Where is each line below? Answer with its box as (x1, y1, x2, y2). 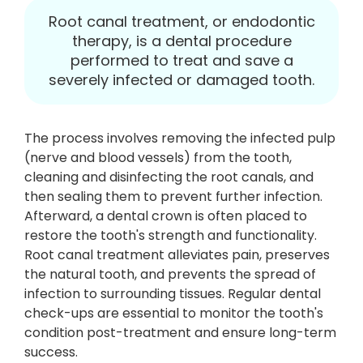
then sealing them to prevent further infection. (24, 187, 322, 206)
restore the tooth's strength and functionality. (24, 226, 317, 245)
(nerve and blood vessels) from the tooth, (24, 148, 292, 167)
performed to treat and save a (70, 50, 293, 70)
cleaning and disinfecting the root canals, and (24, 168, 314, 186)
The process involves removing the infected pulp (24, 129, 335, 147)
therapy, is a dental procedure (71, 31, 292, 51)
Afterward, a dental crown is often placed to (24, 207, 307, 225)
